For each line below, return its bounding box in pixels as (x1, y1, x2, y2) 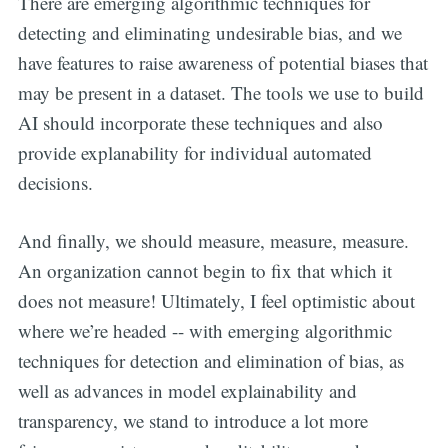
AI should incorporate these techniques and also (17, 109, 383, 135)
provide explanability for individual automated (17, 139, 372, 165)
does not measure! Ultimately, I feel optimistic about (17, 288, 415, 314)
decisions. (17, 169, 93, 195)
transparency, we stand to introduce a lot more (17, 408, 368, 434)
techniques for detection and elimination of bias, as (17, 348, 404, 374)
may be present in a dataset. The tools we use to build (17, 79, 424, 105)
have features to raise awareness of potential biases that (17, 49, 428, 75)
